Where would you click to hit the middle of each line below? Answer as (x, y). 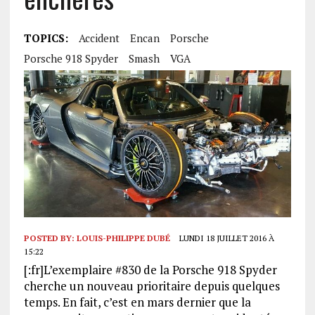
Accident (99, 38)
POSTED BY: (50, 238)
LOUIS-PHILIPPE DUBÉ (123, 238)
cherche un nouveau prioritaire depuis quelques (152, 286)
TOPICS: (46, 38)
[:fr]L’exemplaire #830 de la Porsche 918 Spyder (150, 270)
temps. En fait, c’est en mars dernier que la (137, 302)
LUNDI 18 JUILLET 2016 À (225, 238)
